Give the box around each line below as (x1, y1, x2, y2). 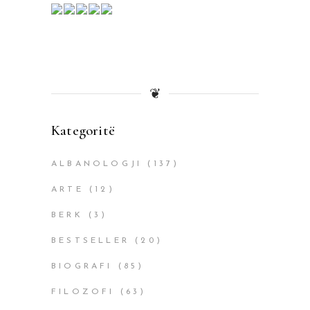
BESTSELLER (51, 237, 129, 246)
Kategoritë (51, 122, 116, 140)
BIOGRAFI (51, 262, 113, 271)
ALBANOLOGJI (51, 160, 143, 169)
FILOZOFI (51, 288, 115, 297)
